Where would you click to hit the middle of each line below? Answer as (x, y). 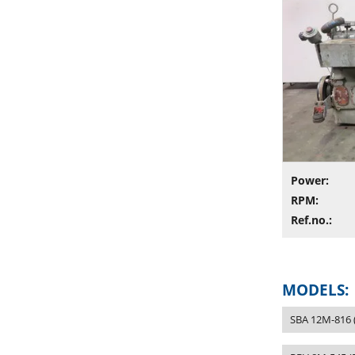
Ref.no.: (311, 219)
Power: (310, 180)
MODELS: (315, 289)
